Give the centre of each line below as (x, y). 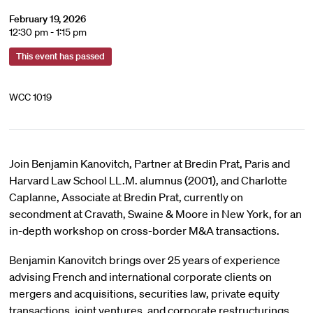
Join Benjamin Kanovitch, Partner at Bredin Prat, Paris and (149, 163)
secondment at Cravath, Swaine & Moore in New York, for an (155, 214)
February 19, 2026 (47, 19)
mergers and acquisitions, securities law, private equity (144, 293)
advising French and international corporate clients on (140, 277)
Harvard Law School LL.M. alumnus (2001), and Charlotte (148, 180)
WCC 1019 (30, 97)
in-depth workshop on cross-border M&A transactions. (144, 231)
